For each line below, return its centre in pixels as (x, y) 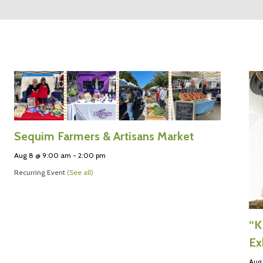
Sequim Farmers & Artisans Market (104, 136)
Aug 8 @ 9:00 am (42, 155)
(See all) (80, 172)
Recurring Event (40, 172)
